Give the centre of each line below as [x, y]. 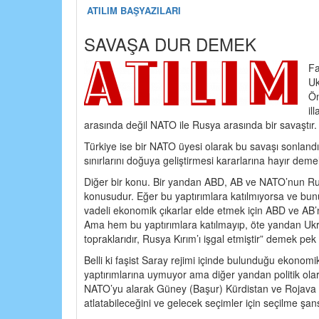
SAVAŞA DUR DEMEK [170, 43]
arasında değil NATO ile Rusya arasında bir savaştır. [200, 124]
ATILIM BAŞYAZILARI [134, 10]
